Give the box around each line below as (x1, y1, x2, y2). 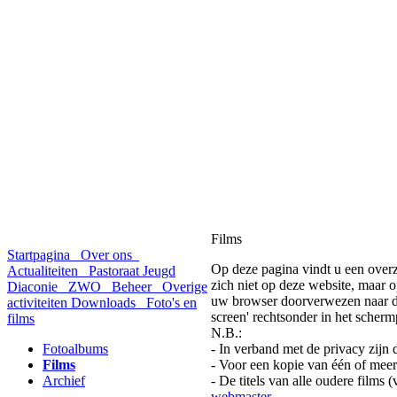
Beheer (108, 279, 155, 294)
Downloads (71, 295, 139, 310)
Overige (159, 279, 207, 294)
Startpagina (7, 247, 74, 262)
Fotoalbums (43, 341, 108, 356)
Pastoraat (85, 263, 143, 278)
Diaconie (7, 279, 61, 294)
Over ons (77, 247, 136, 262)
